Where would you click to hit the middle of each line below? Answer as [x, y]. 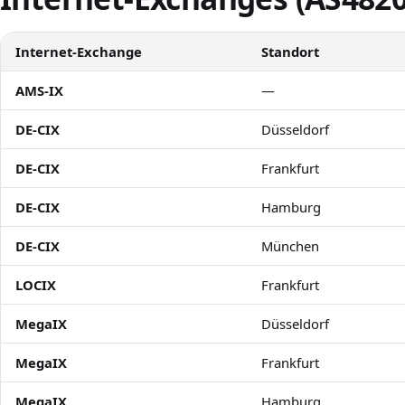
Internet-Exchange [79, 51]
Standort [290, 51]
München [290, 245]
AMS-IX [39, 90]
